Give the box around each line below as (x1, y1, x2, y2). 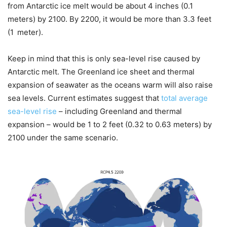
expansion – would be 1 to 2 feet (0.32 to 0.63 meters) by (8, 119, 212, 129)
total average (161, 93, 208, 103)
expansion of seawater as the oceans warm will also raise (8, 80, 213, 90)
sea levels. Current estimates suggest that (8, 93, 161, 103)
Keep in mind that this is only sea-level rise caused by (8, 53, 200, 63)
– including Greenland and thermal (57, 106, 182, 116)
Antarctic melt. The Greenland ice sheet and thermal (8, 66, 195, 77)
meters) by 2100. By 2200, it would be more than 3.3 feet (8, 14, 211, 24)
